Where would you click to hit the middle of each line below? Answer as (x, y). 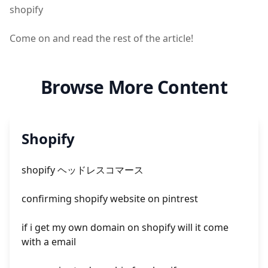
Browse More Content (134, 87)
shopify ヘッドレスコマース (83, 170)
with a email (49, 242)
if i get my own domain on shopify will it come (125, 227)
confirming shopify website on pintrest (110, 199)
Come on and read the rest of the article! (101, 38)
